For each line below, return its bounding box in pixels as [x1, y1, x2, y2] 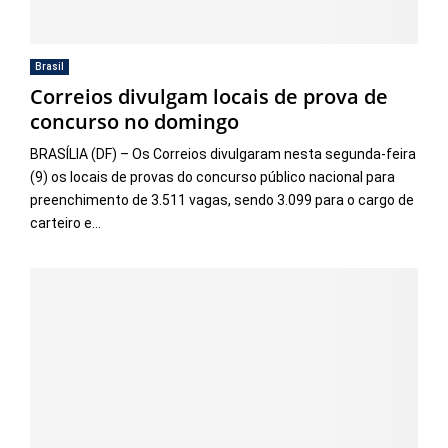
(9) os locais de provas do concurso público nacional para [30, 168, 395, 185]
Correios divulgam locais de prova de [30, 82, 388, 110]
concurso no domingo [30, 107, 239, 135]
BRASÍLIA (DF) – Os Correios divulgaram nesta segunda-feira [30, 145, 416, 162]
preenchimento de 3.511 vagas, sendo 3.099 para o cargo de [30, 191, 414, 208]
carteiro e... [30, 214, 101, 231]
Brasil [35, 60, 64, 72]
